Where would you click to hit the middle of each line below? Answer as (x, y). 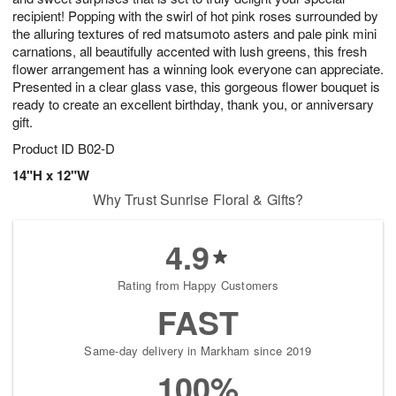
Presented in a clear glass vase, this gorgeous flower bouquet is (196, 87)
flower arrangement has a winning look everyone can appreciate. (198, 69)
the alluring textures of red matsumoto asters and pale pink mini (194, 34)
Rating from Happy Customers (198, 286)
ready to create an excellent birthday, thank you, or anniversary (193, 104)
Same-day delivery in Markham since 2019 (198, 351)
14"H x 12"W (51, 175)
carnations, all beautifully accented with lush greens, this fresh (190, 51)
